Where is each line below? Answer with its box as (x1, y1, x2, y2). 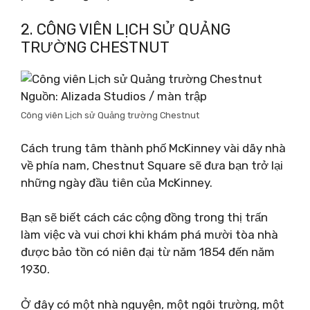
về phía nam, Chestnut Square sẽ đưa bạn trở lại (21, 158, 283, 172)
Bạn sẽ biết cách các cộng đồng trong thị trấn (21, 210, 268, 224)
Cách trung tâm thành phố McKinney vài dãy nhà (21, 140, 286, 155)
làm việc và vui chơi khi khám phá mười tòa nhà (21, 228, 278, 241)
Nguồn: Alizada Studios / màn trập (21, 89, 207, 103)
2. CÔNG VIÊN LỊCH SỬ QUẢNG (21, 20, 230, 39)
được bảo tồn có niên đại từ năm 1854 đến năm (21, 245, 275, 259)
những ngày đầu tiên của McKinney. (21, 175, 212, 190)
